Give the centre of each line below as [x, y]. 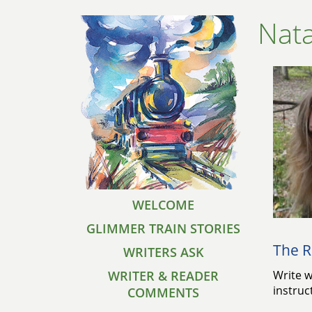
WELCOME [163, 205]
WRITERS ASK [163, 252]
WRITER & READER [163, 276]
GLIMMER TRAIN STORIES [163, 228]
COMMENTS [163, 292]
